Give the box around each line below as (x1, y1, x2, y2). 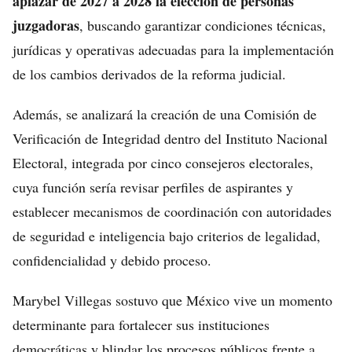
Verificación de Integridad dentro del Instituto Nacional (13, 128, 328, 148)
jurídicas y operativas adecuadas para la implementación (13, 39, 334, 59)
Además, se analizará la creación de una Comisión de (13, 104, 317, 123)
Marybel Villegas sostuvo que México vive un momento (13, 290, 332, 310)
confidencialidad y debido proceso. (13, 250, 211, 269)
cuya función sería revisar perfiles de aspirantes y (13, 177, 293, 196)
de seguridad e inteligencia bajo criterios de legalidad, (13, 225, 321, 245)
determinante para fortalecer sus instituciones (13, 314, 269, 334)
